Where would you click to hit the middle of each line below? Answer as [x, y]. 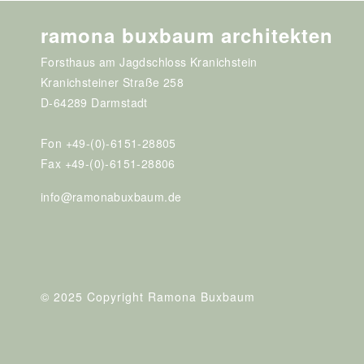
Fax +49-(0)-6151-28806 [108, 163]
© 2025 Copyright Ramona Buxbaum [148, 297]
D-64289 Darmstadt [94, 102]
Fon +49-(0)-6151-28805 [108, 143]
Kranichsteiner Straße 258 [112, 82]
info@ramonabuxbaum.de [111, 197]
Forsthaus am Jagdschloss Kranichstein [149, 62]
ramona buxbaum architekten [187, 35]
